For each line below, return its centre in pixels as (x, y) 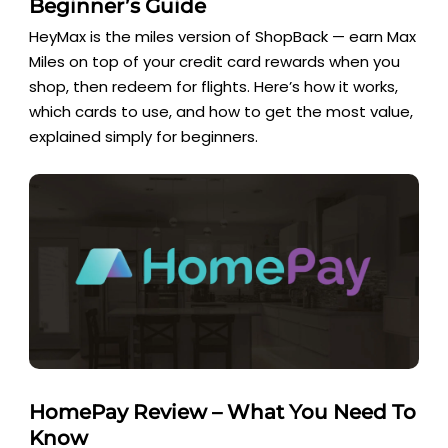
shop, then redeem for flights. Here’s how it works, (214, 87)
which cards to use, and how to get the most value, (221, 112)
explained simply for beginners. (144, 137)
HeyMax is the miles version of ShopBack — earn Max (223, 37)
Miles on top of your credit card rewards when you (215, 62)
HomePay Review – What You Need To (223, 412)
